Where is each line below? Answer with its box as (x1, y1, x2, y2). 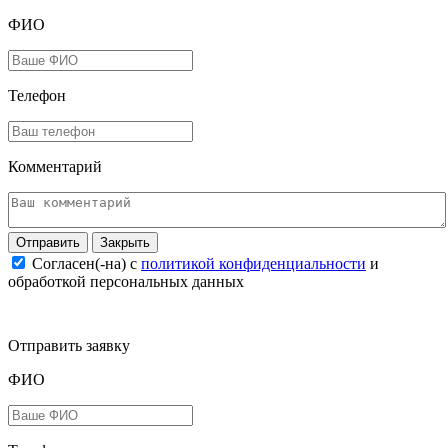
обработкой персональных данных (8, 272, 244, 290)
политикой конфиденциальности (141, 254, 366, 272)
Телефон (8, 86, 66, 104)
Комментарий (8, 157, 102, 175)
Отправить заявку (8, 336, 130, 354)
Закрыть (100, 234, 150, 250)
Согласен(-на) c (32, 254, 141, 272)
